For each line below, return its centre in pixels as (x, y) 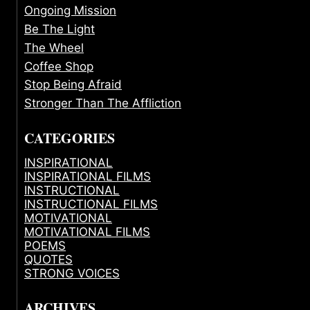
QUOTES (48, 259)
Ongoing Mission (70, 11)
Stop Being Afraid (73, 85)
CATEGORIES (70, 138)
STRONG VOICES (72, 273)
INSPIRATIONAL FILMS (88, 176)
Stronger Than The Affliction (103, 103)
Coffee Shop (59, 66)
